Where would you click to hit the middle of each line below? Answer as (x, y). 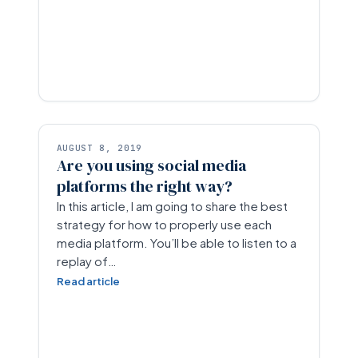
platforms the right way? (144, 186)
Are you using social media (151, 165)
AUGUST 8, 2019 (99, 148)
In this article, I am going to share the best (172, 206)
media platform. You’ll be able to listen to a (176, 243)
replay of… (86, 261)
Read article (88, 281)
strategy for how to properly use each (164, 224)
